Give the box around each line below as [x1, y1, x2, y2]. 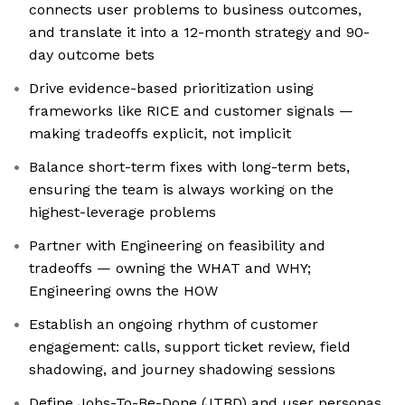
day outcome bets [29, 46, 155, 64]
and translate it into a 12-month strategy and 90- [29, 24, 370, 42]
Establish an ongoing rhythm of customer [29, 316, 318, 334]
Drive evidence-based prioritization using [29, 80, 314, 98]
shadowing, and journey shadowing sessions [29, 361, 335, 379]
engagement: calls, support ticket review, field [29, 338, 351, 356]
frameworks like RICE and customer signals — [29, 102, 353, 120]
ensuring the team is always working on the [29, 181, 334, 199]
